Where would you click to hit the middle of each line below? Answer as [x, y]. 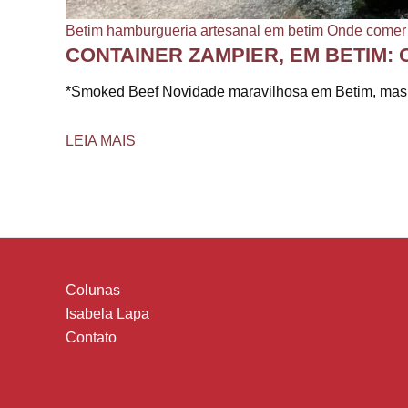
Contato [91, 338]
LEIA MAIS [101, 141]
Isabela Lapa [107, 314]
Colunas [93, 291]
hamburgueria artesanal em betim [215, 30]
